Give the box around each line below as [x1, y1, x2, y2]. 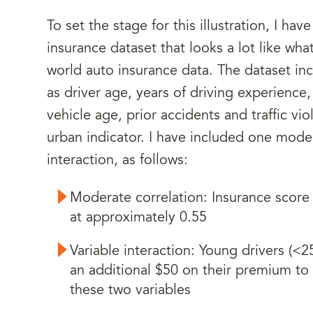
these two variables [70, 284, 191, 298]
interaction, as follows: [47, 154, 188, 168]
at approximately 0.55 [70, 211, 207, 225]
